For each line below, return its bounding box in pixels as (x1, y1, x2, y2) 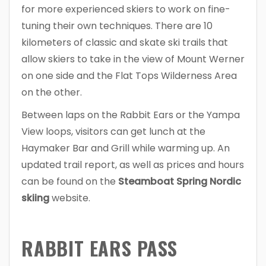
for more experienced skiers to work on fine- (21, 2, 230, 16)
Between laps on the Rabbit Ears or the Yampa (21, 107, 240, 122)
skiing (21, 191, 49, 205)
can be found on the (21, 174, 118, 188)
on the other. (21, 85, 82, 99)
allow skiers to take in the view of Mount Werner (21, 52, 245, 66)
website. (49, 191, 90, 205)
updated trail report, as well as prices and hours (21, 157, 244, 172)
